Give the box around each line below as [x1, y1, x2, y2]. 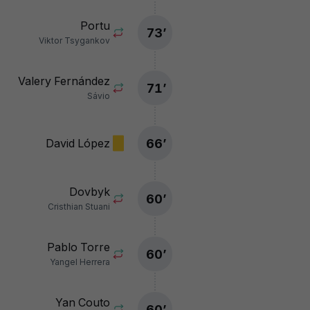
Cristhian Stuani [48, 201, 110, 212]
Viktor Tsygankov [39, 35, 110, 46]
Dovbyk [69, 185, 110, 199]
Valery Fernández [18, 74, 110, 88]
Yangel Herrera [50, 257, 110, 267]
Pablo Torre [47, 240, 110, 254]
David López [46, 136, 110, 150]
